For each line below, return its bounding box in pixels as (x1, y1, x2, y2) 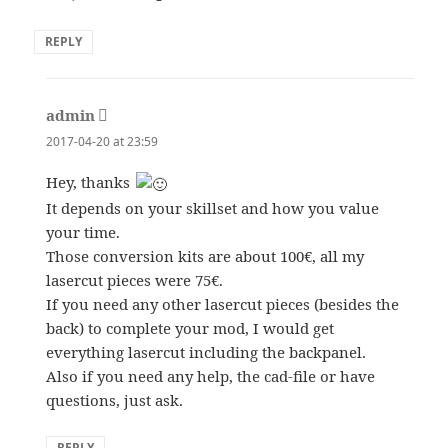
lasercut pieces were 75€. (46, 269, 224, 290)
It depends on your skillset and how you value (46, 197, 380, 218)
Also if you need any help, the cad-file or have (46, 365, 376, 386)
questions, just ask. (46, 389, 184, 410)
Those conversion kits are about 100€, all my (46, 245, 365, 266)
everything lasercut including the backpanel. (46, 341, 367, 362)
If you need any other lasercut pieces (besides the (46, 293, 400, 314)
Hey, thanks (46, 172, 135, 193)
